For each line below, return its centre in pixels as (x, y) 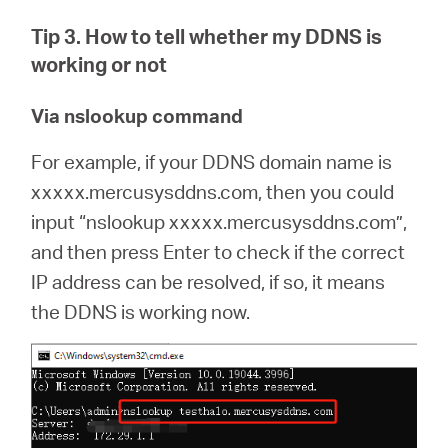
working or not (99, 64)
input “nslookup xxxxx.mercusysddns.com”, (219, 221)
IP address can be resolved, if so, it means (208, 281)
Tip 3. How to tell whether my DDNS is (207, 36)
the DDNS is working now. (141, 311)
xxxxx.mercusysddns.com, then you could (213, 191)
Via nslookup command (137, 115)
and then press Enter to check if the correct (218, 251)
